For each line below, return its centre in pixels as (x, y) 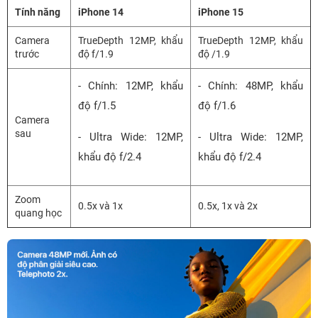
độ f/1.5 (97, 105)
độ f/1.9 (96, 54)
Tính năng (38, 12)
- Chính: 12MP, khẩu (131, 86)
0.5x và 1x (100, 205)
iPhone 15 (221, 12)
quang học (38, 213)
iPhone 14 (101, 12)
